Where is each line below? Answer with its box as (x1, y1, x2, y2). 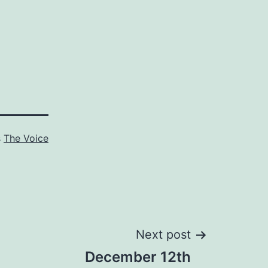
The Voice (4, 132, 48, 144)
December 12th (85, 248, 191, 266)
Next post (136, 227, 191, 242)
